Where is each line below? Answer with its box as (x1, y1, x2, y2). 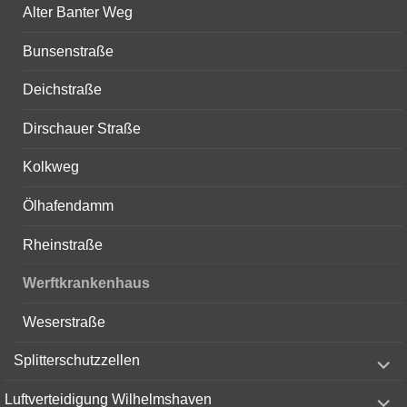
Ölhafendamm (23, 197, 114, 213)
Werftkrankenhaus (23, 275, 150, 292)
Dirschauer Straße (23, 120, 141, 136)
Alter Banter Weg (23, 5, 133, 21)
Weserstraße (23, 313, 105, 330)
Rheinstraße (23, 236, 103, 253)
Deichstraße (23, 82, 102, 98)
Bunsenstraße (23, 43, 114, 59)
